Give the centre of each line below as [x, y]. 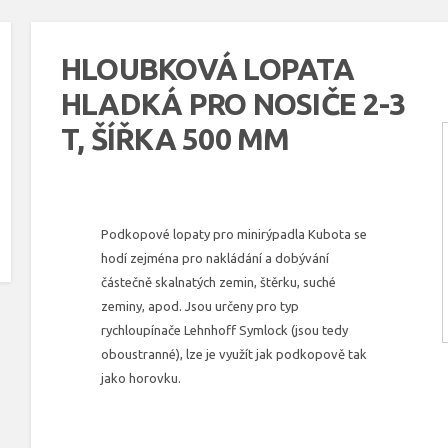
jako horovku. [140, 378]
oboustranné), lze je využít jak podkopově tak [233, 354]
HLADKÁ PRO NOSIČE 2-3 [232, 104]
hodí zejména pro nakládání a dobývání [214, 258]
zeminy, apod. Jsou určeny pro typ [199, 306]
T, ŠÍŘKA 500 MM [175, 139]
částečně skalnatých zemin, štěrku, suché [218, 282]
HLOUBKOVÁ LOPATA [207, 69]
